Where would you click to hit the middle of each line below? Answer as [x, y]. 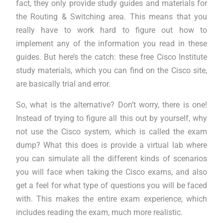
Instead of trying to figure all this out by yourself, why [111, 118]
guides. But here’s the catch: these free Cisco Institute [111, 57]
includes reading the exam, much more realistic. [99, 212]
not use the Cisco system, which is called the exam [111, 132]
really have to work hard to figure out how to [111, 30]
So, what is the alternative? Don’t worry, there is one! [111, 105]
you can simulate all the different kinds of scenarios [111, 159]
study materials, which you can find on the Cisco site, [111, 70]
